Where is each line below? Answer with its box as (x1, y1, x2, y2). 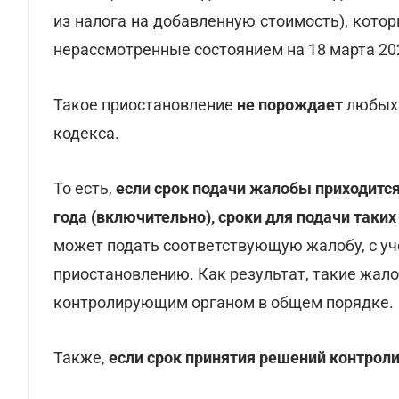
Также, (53, 348, 109, 367)
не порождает (233, 95, 343, 114)
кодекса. (53, 124, 119, 142)
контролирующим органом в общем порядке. (53, 293, 394, 312)
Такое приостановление (53, 95, 233, 114)
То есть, (53, 179, 116, 198)
